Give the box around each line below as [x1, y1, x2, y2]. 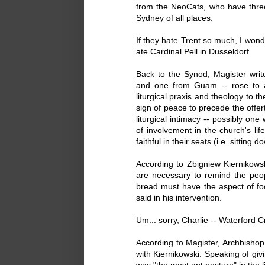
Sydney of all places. [136, 13, 213, 23]
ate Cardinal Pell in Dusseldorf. [136, 47, 251, 57]
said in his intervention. [136, 193, 222, 203]
